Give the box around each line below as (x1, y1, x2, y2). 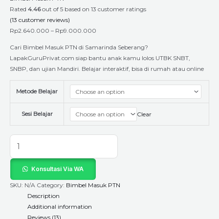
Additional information (27, 203, 92, 210)
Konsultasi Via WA (31, 165, 84, 173)
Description (27, 192, 60, 199)
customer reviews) (17, 16, 70, 23)
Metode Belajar (16, 88, 58, 95)
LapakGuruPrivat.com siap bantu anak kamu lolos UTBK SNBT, (10, 54, 190, 62)
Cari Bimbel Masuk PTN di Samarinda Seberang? (10, 44, 148, 51)
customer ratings (96, 5, 146, 13)
